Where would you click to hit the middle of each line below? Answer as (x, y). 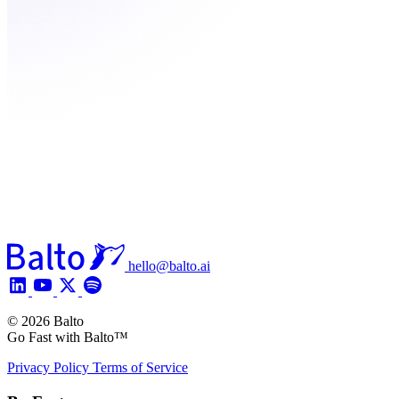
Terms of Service (140, 367)
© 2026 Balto (45, 321)
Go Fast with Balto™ (68, 337)
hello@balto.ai (169, 265)
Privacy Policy (50, 367)
